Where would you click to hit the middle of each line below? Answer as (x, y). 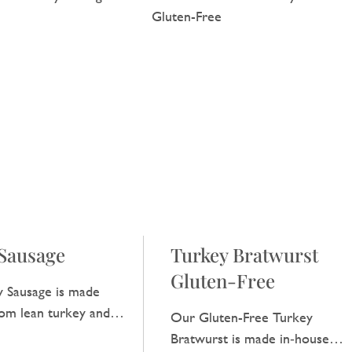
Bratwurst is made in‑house (250, 338)
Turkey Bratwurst (245, 254)
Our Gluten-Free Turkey (242, 317)
